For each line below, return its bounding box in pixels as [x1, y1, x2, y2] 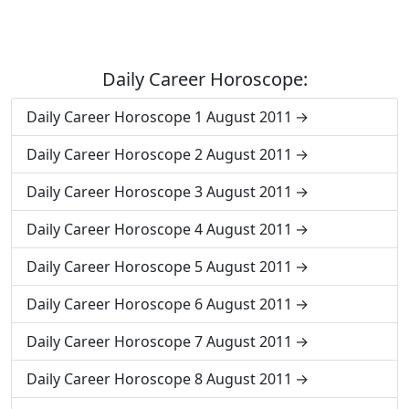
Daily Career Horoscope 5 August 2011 [26, 257, 292, 277]
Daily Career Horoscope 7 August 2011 [26, 331, 292, 351]
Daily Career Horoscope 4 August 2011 [26, 219, 292, 239]
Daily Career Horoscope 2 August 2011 [26, 144, 292, 164]
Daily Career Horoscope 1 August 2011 [26, 107, 292, 127]
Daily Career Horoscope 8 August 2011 [26, 369, 292, 389]
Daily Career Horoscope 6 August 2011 [26, 294, 292, 314]
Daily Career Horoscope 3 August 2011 [26, 182, 292, 202]
